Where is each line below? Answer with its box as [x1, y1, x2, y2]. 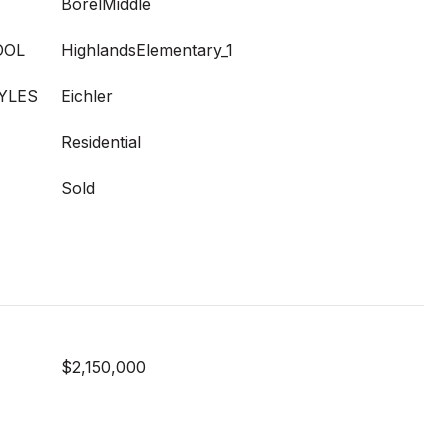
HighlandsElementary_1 [61, 40, 233, 60]
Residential [61, 132, 141, 152]
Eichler [61, 86, 113, 106]
